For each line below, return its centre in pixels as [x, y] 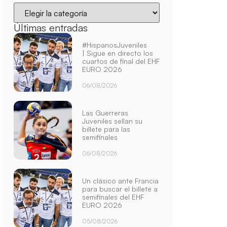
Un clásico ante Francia [121, 180]
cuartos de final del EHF [121, 61]
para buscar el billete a [120, 188]
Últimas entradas [50, 27]
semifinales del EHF [113, 197]
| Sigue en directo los [118, 53]
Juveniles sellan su [112, 121]
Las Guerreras [105, 112]
